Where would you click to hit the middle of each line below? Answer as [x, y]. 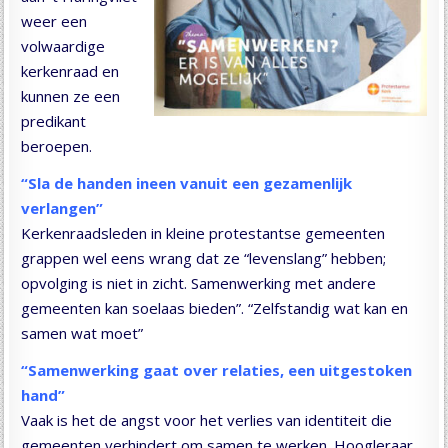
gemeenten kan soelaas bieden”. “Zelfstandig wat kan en [215, 307]
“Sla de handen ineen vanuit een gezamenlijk [187, 182]
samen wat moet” [82, 332]
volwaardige [63, 45]
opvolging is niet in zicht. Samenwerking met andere [199, 282]
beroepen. [57, 145]
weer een [54, 20]
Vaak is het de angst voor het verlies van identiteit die [207, 419]
